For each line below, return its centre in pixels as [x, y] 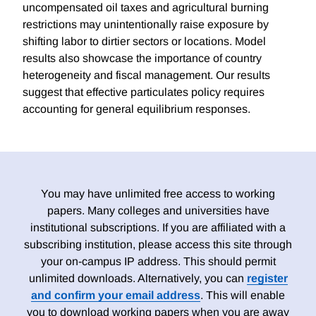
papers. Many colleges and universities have [158, 211]
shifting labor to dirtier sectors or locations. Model [144, 42]
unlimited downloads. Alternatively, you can [138, 279]
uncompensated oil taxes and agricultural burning [146, 8]
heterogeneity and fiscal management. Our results [146, 75]
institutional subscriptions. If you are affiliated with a [158, 228]
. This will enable [243, 296]
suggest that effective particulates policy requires [144, 92]
